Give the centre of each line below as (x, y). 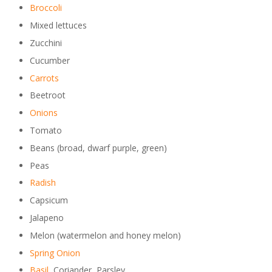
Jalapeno (46, 217)
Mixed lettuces (58, 25)
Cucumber (49, 60)
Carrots (44, 78)
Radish (42, 183)
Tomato (46, 130)
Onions (43, 113)
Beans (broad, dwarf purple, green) (98, 148)
